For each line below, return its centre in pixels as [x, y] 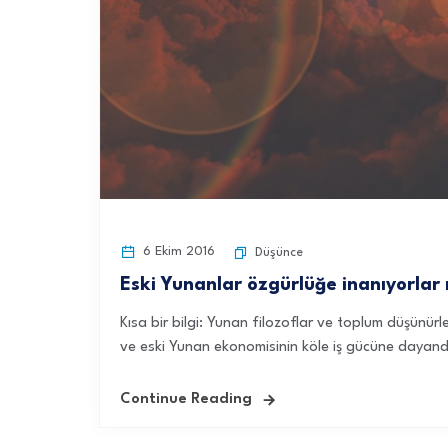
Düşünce [279, 252]
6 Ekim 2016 [177, 251]
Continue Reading [186, 399]
